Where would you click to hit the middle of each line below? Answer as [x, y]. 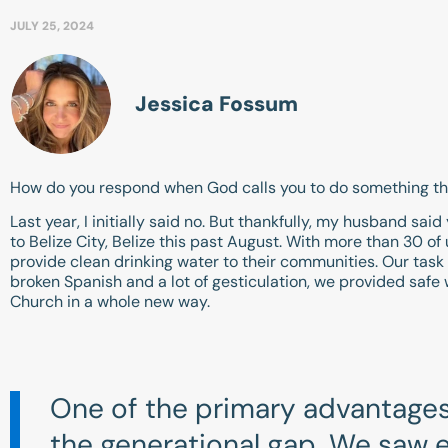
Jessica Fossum [216, 103]
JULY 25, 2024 [52, 25]
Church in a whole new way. [112, 302]
